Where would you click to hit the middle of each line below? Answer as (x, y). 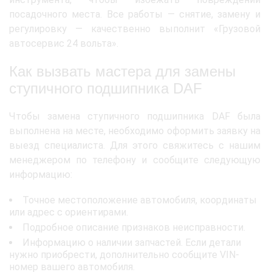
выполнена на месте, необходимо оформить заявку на (135, 131)
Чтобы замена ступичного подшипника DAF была (135, 117)
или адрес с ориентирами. (69, 212)
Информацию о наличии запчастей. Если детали (132, 243)
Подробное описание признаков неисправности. (134, 228)
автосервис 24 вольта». (64, 44)
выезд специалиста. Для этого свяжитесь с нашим (135, 146)
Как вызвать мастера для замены (122, 72)
